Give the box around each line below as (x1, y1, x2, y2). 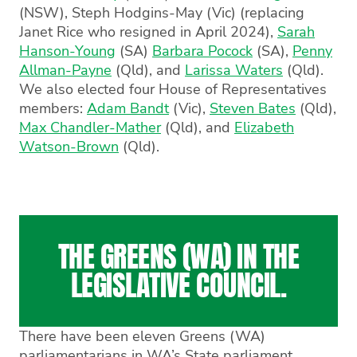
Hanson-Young (19, 41, 116, 61)
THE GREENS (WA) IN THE (57, 235, 300, 278)
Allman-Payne (19, 61, 112, 80)
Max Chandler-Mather (19, 118, 161, 137)
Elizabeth (234, 118, 294, 137)
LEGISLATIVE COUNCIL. (70, 264, 287, 307)
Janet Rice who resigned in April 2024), (19, 22, 277, 41)
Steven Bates (210, 99, 296, 118)
